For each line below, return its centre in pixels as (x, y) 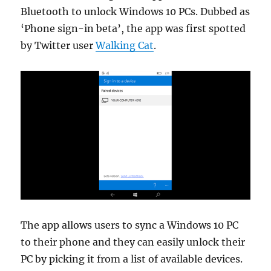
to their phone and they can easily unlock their (133, 242)
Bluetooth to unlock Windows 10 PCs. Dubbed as (135, 11)
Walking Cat (125, 45)
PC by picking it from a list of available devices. (132, 259)
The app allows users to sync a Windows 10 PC (130, 225)
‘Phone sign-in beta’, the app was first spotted (133, 28)
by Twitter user (58, 45)
